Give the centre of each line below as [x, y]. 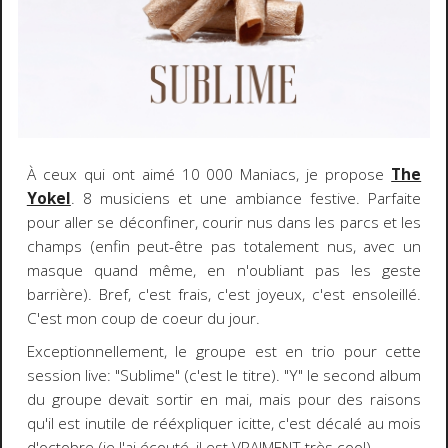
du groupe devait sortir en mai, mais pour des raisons [224, 399]
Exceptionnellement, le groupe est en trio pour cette [224, 351]
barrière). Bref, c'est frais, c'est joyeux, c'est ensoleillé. [224, 295]
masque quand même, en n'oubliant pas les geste [224, 271]
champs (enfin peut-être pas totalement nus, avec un [224, 247]
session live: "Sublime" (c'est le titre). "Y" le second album [224, 375]
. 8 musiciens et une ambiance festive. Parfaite [246, 199]
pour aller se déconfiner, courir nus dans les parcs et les [224, 223]
